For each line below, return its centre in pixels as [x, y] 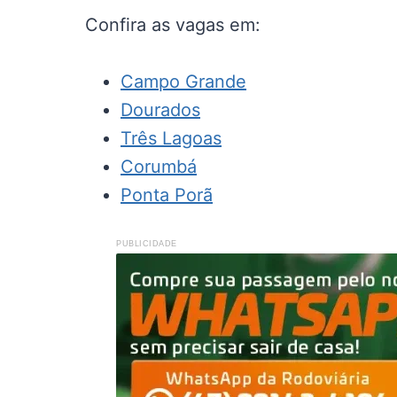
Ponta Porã [167, 195]
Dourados [160, 110]
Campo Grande [183, 82]
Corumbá [159, 167]
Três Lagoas [171, 138]
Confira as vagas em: [173, 25]
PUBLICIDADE [147, 244]
